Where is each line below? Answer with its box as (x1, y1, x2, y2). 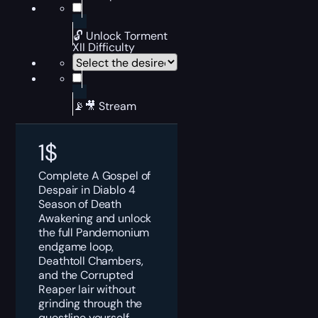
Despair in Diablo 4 (38, 182, 136, 197)
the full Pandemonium (38, 224, 150, 240)
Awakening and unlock (38, 210, 152, 226)
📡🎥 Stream (73, 99, 137, 114)
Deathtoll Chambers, (38, 253, 143, 268)
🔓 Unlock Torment (73, 28, 168, 43)
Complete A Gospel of (38, 168, 151, 183)
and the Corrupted (38, 267, 133, 283)
